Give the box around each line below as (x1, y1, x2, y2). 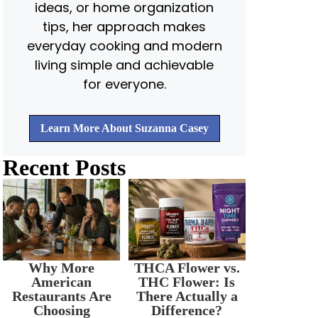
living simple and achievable (35, 56, 214, 74)
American (31, 274, 92, 290)
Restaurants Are (11, 288, 111, 304)
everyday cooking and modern (26, 37, 222, 55)
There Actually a (136, 288, 238, 304)
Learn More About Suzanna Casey (40, 122, 209, 134)
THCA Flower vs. (133, 260, 240, 275)
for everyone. (82, 75, 166, 93)
